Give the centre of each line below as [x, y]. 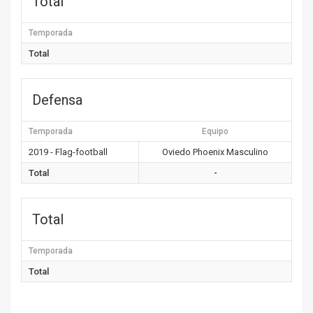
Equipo [215, 131]
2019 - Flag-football [68, 152]
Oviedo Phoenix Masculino [215, 152]
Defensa [57, 100]
